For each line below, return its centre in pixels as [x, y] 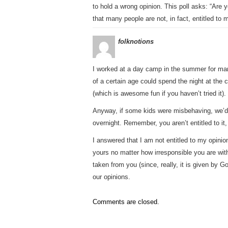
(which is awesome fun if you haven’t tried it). [159, 93]
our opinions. [111, 177]
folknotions [136, 41]
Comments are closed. [126, 202]
